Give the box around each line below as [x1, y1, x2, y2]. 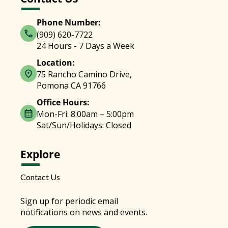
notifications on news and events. [20, 206, 147, 218]
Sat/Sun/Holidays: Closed [37, 119, 131, 131]
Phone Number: [37, 16, 101, 28]
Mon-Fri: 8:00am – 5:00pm [37, 108, 134, 120]
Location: [37, 56, 75, 68]
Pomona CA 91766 [37, 79, 106, 91]
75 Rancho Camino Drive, [37, 68, 132, 80]
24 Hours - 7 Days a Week [37, 40, 134, 51]
